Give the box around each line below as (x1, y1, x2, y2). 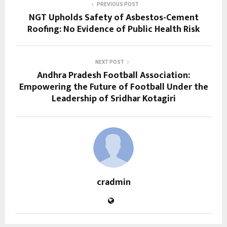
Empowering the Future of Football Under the (19, 80, 208, 95)
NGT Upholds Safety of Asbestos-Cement (28, 10, 199, 26)
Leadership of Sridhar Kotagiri (51, 91, 176, 107)
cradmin (96, 175, 131, 191)
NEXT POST (95, 59, 124, 65)
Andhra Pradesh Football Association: (37, 68, 190, 84)
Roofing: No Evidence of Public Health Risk (27, 22, 200, 37)
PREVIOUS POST (96, 2, 139, 8)
